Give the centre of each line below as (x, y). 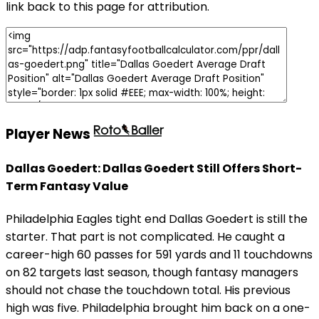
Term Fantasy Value (67, 187)
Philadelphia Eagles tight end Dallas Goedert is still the (157, 219)
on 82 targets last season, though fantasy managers (152, 273)
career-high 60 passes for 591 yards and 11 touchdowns (159, 255)
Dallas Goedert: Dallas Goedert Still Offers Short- (154, 169)
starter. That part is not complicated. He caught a (145, 237)
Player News (49, 134)
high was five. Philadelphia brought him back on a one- (158, 308)
